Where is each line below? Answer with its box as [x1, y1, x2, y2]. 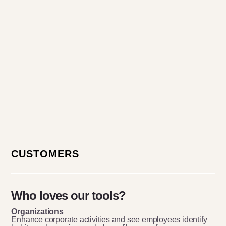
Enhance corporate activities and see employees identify [11, 215, 207, 224]
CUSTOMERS [11, 148, 80, 159]
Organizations [11, 207, 64, 216]
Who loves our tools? [11, 189, 126, 202]
